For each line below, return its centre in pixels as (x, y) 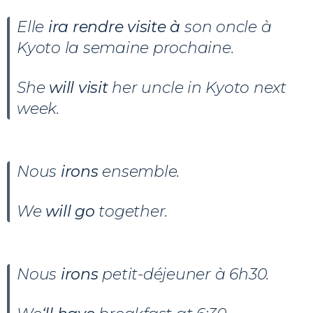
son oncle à (228, 27)
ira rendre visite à (116, 27)
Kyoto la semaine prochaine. (125, 48)
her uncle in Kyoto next (199, 87)
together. (133, 211)
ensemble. (141, 171)
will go (72, 211)
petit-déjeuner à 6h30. (186, 274)
